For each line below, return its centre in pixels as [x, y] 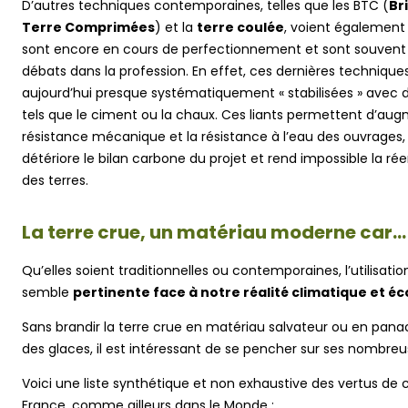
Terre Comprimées [88, 27]
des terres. [55, 180]
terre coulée [240, 27]
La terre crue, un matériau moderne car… [214, 232]
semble [47, 292]
